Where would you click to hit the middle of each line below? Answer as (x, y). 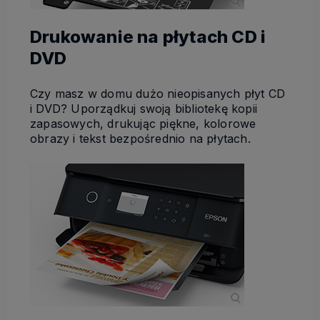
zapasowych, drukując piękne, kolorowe (143, 124)
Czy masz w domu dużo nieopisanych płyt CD (158, 94)
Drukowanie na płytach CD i (148, 37)
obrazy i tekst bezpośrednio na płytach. (140, 139)
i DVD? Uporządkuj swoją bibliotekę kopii (144, 109)
